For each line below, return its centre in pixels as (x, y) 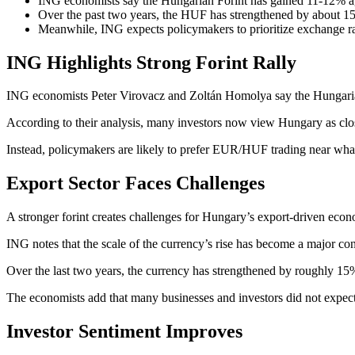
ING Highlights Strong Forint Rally (151, 62)
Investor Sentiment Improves (124, 332)
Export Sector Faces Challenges (136, 183)
